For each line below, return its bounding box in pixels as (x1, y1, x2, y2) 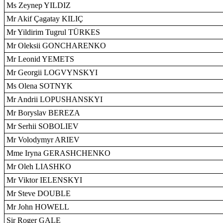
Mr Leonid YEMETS (6, 55, 74, 63)
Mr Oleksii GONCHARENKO (6, 41, 106, 50)
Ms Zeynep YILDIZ (6, 1, 71, 9)
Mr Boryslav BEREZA (6, 109, 80, 117)
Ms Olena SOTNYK (6, 82, 73, 90)
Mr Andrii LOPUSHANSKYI (6, 95, 103, 104)
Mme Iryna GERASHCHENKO (6, 149, 111, 157)
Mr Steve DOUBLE (6, 189, 71, 198)
